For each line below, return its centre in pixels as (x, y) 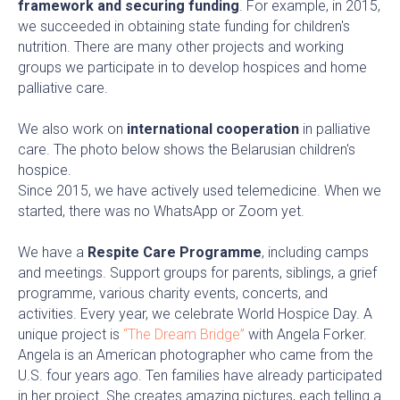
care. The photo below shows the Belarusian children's (187, 149)
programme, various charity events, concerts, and (173, 293)
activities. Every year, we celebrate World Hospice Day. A (195, 313)
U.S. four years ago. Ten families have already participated (200, 375)
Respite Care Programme (175, 252)
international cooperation (213, 129)
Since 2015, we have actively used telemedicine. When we (200, 190)
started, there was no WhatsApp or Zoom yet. (161, 211)
